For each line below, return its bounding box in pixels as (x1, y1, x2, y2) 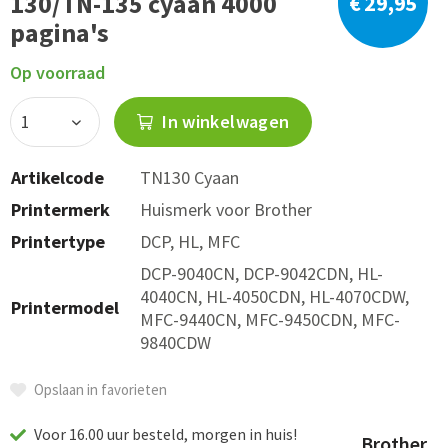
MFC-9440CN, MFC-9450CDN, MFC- (140, 308, 400, 331)
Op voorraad (10, 61, 105, 84)
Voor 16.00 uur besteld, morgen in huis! (31, 424, 297, 444)
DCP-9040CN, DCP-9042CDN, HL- (140, 262, 383, 285)
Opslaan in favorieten (34, 380, 167, 399)
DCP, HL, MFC (140, 230, 240, 253)
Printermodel (11, 296, 119, 319)
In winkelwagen (158, 110, 290, 133)
